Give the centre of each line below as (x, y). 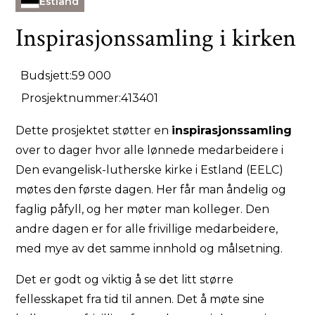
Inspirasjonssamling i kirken (156, 38)
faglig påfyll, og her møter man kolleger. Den (143, 209)
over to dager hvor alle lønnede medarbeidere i (150, 150)
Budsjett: (46, 75)
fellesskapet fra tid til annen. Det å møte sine (140, 299)
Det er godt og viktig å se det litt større (125, 279)
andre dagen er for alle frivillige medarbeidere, (147, 229)
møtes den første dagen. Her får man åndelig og (151, 189)
